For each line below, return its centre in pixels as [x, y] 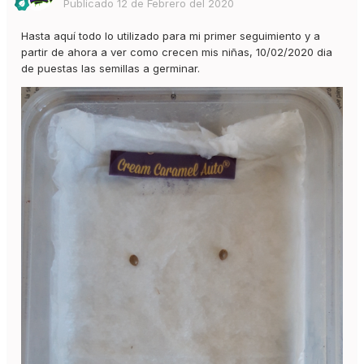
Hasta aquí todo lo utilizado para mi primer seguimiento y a [171, 36]
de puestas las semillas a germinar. [110, 69]
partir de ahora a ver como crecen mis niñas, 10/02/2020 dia [177, 52]
